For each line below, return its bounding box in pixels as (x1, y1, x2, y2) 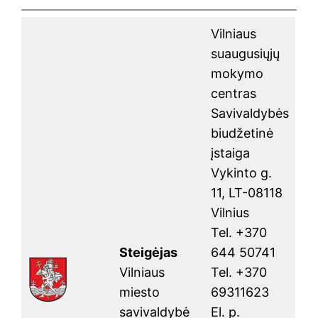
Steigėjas (119, 245, 178, 261)
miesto (119, 285, 160, 300)
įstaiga (211, 146, 251, 161)
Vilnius (211, 205, 250, 221)
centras (211, 86, 257, 102)
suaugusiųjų (211, 46, 280, 62)
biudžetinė (211, 126, 274, 141)
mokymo (211, 66, 264, 82)
